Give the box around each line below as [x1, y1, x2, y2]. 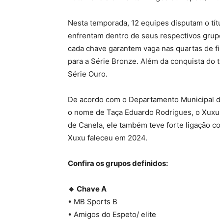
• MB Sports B [68, 197, 117, 207]
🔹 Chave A [68, 184, 107, 194]
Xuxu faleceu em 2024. [68, 133, 147, 143]
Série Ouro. [68, 69, 108, 79]
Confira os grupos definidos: [68, 159, 168, 168]
